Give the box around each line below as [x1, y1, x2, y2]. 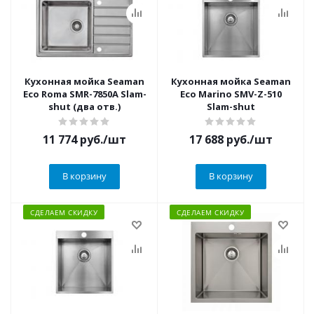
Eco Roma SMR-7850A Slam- [22, 88, 146, 100]
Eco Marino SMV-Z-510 [180, 88, 282, 100]
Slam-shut [207, 100, 255, 113]
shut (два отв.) [48, 100, 121, 113]
